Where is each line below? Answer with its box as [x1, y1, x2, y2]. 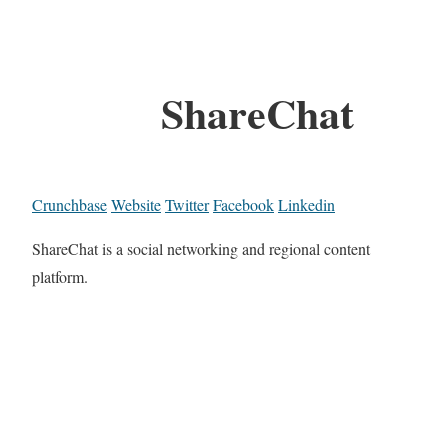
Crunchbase [32, 194, 107, 216]
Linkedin [278, 194, 335, 216]
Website [111, 194, 161, 216]
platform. [32, 266, 88, 288]
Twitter [165, 194, 209, 216]
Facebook [213, 194, 274, 216]
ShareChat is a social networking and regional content [32, 238, 370, 260]
